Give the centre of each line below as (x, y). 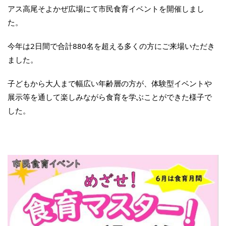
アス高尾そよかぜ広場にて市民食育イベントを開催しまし (106, 8)
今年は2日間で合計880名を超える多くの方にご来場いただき (111, 46)
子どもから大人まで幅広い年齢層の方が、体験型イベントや (110, 83)
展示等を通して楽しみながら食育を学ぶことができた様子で (110, 97)
